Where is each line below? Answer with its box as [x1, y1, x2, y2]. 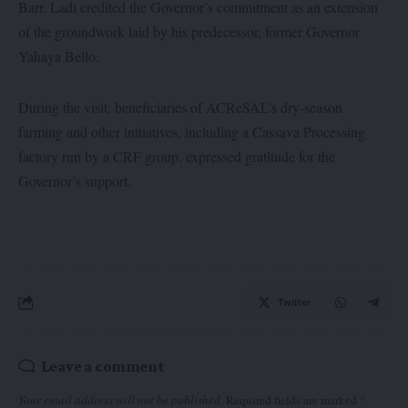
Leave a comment [40, 357, 165, 376]
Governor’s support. [18, 170, 131, 190]
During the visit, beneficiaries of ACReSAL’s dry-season [18, 97, 342, 117]
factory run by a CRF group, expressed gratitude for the [18, 146, 335, 166]
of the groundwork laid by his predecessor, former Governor [18, 22, 360, 42]
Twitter [277, 297, 311, 309]
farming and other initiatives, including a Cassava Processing [18, 121, 365, 141]
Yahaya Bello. [18, 46, 99, 66]
